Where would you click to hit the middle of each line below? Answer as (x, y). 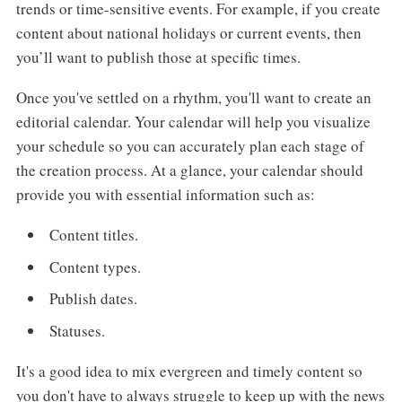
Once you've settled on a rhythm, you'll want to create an (193, 98)
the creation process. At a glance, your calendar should (189, 170)
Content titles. (94, 235)
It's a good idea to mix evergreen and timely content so (189, 371)
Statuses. (78, 330)
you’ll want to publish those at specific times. (158, 57)
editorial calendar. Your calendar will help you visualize (193, 122)
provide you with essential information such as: (165, 195)
